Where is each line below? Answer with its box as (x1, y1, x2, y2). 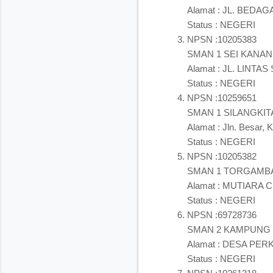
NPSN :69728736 (187, 209, 257, 220)
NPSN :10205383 (187, 34, 257, 44)
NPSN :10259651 (187, 92, 257, 103)
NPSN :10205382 (187, 151, 257, 161)
